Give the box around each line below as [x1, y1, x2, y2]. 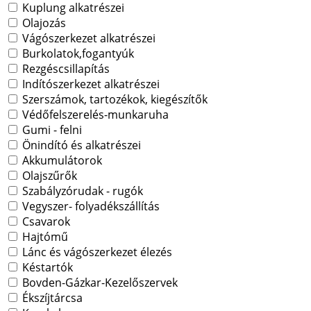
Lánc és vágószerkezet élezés [19, 244, 172, 260]
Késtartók [19, 260, 73, 276]
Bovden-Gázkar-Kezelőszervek [19, 275, 178, 291]
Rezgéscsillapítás [19, 61, 110, 77]
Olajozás [19, 15, 66, 31]
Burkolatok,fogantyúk [19, 46, 134, 62]
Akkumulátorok [19, 153, 102, 169]
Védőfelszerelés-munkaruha [19, 107, 169, 123]
